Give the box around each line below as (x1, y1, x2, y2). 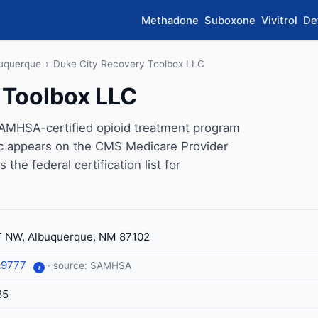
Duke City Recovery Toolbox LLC (53, 58, 204, 70)
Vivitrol (261, 13, 297, 27)
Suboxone (204, 13, 256, 27)
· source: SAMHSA (48, 260, 131, 271)
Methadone (141, 13, 199, 27)
